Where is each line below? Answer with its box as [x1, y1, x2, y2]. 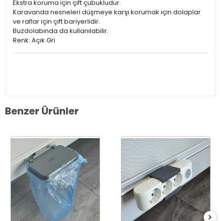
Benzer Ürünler [5, 104, 79, 118]
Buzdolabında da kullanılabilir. [13, 26, 109, 36]
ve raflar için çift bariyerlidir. [13, 17, 100, 26]
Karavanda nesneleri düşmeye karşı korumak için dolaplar [13, 7, 201, 17]
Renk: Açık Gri [13, 36, 55, 45]
